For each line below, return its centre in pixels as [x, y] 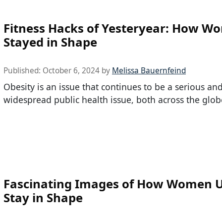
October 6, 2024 [71, 70]
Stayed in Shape [50, 42]
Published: [23, 70]
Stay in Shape [43, 197]
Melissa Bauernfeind [149, 70]
